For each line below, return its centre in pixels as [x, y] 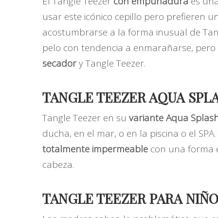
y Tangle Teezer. [111, 64]
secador [59, 64]
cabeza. [58, 165]
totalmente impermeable [95, 149]
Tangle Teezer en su [86, 118]
